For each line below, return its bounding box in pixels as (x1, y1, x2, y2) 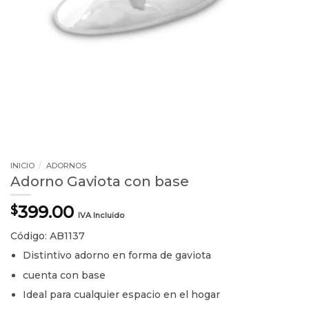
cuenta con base (23, 268, 106, 281)
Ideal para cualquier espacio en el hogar (23, 288, 221, 301)
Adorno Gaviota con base (10, 173, 189, 190)
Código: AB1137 (10, 230, 85, 243)
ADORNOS (46, 161, 86, 171)
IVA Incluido (78, 210, 124, 221)
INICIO (10, 161, 34, 171)
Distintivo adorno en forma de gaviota (23, 249, 212, 262)
